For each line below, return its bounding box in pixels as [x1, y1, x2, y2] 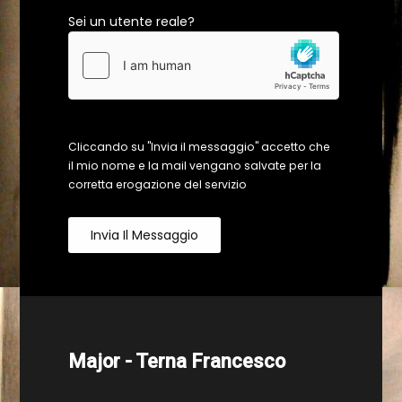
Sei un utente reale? [68, 13, 195, 31]
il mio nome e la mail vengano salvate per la [68, 158, 321, 173]
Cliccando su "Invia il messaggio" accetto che [68, 139, 330, 154]
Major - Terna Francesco [68, 350, 285, 372]
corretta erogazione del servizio [68, 177, 247, 192]
